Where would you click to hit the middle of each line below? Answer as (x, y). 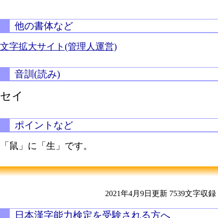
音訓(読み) (37, 74)
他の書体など (44, 26)
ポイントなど (44, 125)
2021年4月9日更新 (136, 193)
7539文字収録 (192, 193)
